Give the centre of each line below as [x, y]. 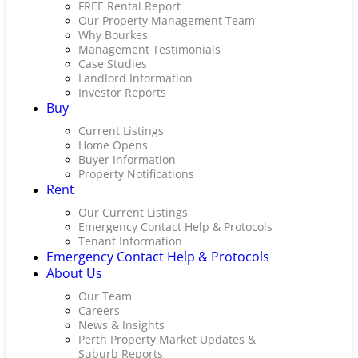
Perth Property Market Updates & [167, 339]
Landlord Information [135, 78]
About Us [74, 273]
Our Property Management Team [167, 20]
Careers [99, 310]
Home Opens [113, 145]
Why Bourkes [113, 35]
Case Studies [113, 64]
